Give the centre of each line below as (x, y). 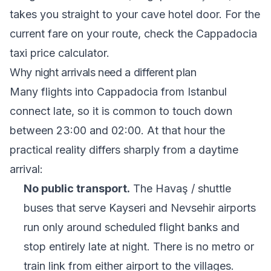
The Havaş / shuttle (180, 188)
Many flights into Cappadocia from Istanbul (118, 92)
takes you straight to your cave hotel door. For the (135, 14)
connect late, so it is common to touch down (121, 111)
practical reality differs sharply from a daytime (124, 150)
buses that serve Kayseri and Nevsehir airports (139, 208)
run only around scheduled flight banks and (131, 227)
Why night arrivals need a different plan (103, 72)
